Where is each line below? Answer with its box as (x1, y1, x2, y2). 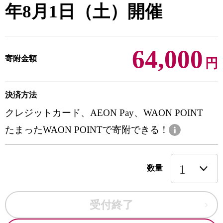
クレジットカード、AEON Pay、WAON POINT (5, 108, 203, 118)
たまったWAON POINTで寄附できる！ (5, 124, 169, 135)
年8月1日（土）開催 (5, 2, 162, 21)
